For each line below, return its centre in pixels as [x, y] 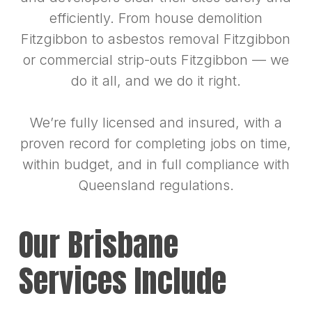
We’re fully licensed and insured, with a [156, 123]
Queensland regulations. [156, 186]
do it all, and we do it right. [156, 81]
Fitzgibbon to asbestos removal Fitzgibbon [156, 39]
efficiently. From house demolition [156, 18]
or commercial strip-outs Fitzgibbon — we [156, 60]
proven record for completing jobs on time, [156, 144]
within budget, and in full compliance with [156, 165]
